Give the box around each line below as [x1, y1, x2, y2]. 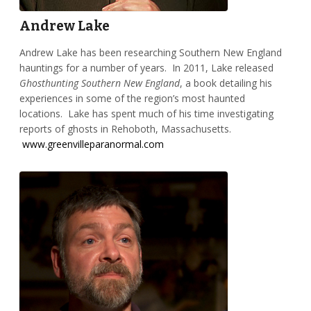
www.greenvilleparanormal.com [22, 137, 164, 151]
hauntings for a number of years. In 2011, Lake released [19, 60, 274, 74]
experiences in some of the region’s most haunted [19, 91, 245, 105]
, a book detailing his [179, 76, 272, 90]
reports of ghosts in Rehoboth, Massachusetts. [19, 121, 231, 135]
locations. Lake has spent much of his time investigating [19, 106, 274, 120]
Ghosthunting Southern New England [19, 76, 180, 90]
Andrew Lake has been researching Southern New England [19, 45, 282, 59]
